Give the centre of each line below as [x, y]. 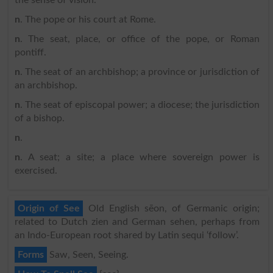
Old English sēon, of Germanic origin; [171, 208]
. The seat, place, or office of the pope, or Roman [140, 39]
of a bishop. [39, 118]
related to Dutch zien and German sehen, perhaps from [137, 222]
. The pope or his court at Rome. [88, 19]
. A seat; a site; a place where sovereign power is [140, 157]
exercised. [36, 170]
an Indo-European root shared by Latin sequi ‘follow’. [126, 235]
